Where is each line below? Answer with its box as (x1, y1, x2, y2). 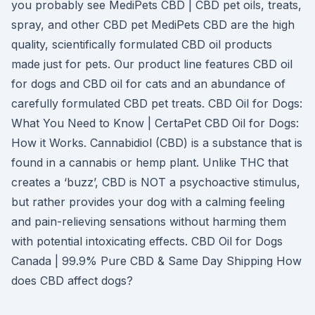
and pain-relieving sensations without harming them (11, 214, 286, 229)
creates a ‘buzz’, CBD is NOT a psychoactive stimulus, (11, 175, 300, 189)
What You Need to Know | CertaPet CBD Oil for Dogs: (11, 116, 299, 130)
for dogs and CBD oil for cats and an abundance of (11, 77, 285, 91)
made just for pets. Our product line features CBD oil (11, 57, 292, 71)
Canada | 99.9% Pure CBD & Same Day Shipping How (11, 254, 302, 268)
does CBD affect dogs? (11, 274, 133, 288)
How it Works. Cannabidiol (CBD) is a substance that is (11, 136, 302, 150)
